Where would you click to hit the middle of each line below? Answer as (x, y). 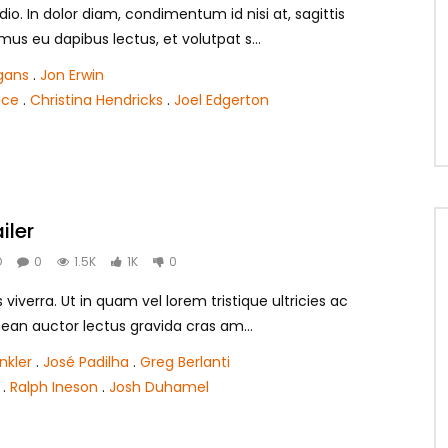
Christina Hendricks (96, 99)
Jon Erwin (72, 74)
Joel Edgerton (221, 99)
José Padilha (86, 362)
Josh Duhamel (159, 387)
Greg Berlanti (185, 362)
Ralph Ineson (54, 387)
